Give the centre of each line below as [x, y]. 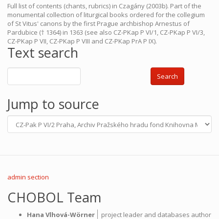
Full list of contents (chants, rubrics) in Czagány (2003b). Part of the [104, 6]
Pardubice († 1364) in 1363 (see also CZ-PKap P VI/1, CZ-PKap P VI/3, [106, 32]
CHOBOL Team [54, 197]
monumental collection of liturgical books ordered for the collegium [106, 15]
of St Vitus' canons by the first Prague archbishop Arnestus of [99, 23]
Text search [43, 53]
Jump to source [53, 104]
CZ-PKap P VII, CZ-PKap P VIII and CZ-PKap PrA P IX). [82, 41]
